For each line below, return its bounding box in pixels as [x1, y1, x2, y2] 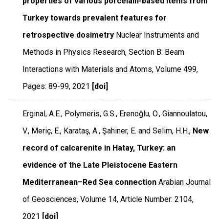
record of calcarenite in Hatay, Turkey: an [22, 143, 176, 153]
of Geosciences [22, 194, 77, 204]
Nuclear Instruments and [116, 30, 199, 40]
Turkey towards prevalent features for [22, 13, 167, 22]
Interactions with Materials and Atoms [22, 64, 153, 74]
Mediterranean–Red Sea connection [22, 177, 157, 187]
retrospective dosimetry [22, 30, 114, 40]
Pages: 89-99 [22, 81, 69, 91]
